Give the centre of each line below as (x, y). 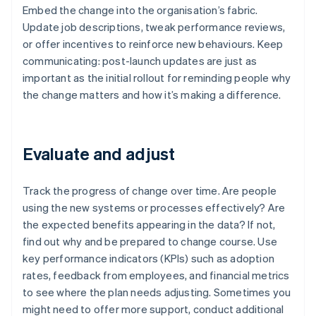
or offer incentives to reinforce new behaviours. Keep (153, 44)
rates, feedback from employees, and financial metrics (156, 275)
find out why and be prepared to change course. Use (150, 242)
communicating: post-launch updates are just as (140, 61)
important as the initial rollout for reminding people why (157, 78)
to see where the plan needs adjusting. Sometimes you (157, 292)
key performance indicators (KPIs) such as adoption (149, 259)
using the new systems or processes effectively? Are (154, 208)
